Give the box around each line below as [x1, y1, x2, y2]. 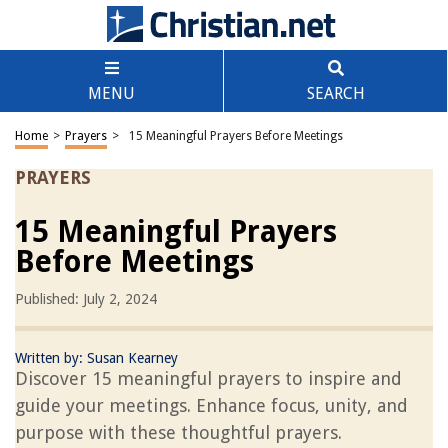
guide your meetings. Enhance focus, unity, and [15, 395, 408, 416]
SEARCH [306, 84, 365, 103]
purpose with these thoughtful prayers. [15, 422, 342, 443]
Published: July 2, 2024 [15, 291, 157, 307]
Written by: [15, 350, 87, 366]
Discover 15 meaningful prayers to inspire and [15, 368, 402, 389]
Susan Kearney [87, 350, 178, 366]
